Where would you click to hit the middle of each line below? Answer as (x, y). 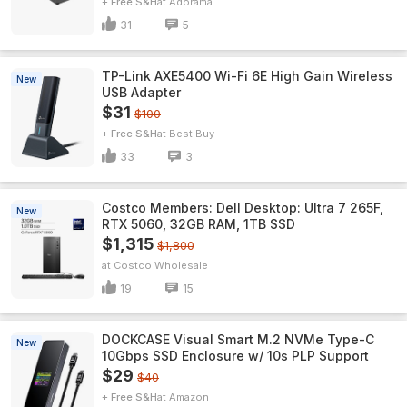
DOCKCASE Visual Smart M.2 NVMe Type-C (238, 339)
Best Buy (192, 134)
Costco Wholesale (161, 265)
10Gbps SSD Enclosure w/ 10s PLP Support (235, 356)
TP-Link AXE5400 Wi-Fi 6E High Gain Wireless (247, 76)
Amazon (189, 397)
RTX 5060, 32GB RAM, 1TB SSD (199, 224)
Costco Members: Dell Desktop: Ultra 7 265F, (243, 208)
